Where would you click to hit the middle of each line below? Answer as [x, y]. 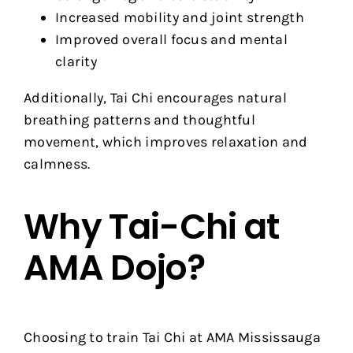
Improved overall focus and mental [171, 39]
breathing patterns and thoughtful [139, 119]
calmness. [57, 163]
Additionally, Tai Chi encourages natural [155, 97]
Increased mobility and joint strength [179, 17]
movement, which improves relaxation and [165, 141]
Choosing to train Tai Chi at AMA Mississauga [172, 338]
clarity [76, 61]
